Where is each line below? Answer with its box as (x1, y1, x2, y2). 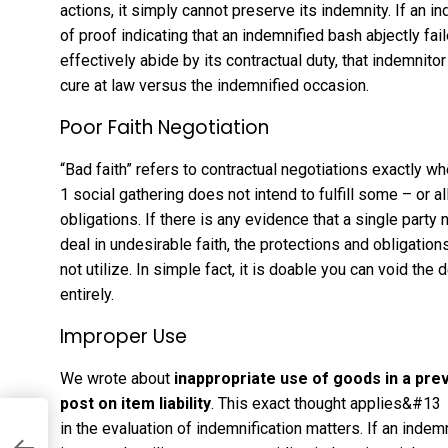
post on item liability (60, 393, 211, 413)
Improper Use (60, 322, 187, 350)
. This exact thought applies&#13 (211, 393, 441, 413)
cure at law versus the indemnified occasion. (60, 75, 369, 95)
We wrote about (60, 368, 174, 388)
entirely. (60, 284, 114, 304)
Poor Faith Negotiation (60, 113, 269, 141)
